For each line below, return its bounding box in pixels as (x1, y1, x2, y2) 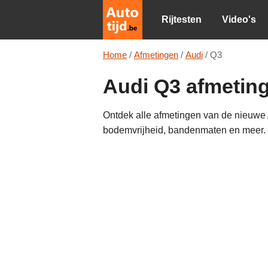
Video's (222, 14, 256, 25)
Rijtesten (162, 14, 202, 25)
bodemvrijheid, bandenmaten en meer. (103, 125, 266, 135)
